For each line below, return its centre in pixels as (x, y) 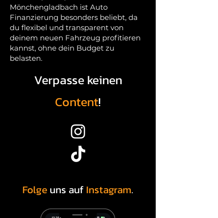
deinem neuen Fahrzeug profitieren (75, 38)
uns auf (67, 190)
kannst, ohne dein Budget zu (62, 48)
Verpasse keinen (78, 80)
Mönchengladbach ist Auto (59, 7)
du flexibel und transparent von (67, 28)
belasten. (26, 58)
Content (77, 102)
